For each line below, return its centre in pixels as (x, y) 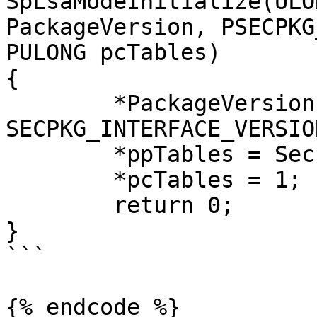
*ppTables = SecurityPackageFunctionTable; (59, 154)
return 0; (59, 205)
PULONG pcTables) (113, 52)
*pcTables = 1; (59, 180)
